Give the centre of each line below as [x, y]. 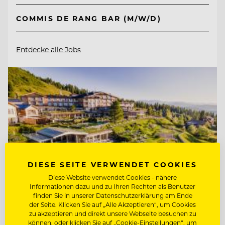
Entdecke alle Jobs [48, 49]
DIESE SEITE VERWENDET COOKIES [113, 164]
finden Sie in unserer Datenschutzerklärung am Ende [113, 195]
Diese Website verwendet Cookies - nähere [113, 177]
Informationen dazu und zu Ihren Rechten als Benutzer [113, 186]
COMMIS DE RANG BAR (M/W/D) [89, 18]
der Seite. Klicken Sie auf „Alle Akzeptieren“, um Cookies [113, 204]
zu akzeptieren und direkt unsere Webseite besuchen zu [113, 213]
